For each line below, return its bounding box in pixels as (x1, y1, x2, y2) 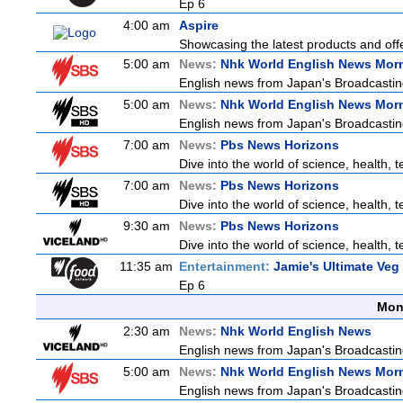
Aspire (179, 18, 219, 32)
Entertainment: (179, 259, 273, 273)
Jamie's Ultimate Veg (273, 259, 399, 273)
